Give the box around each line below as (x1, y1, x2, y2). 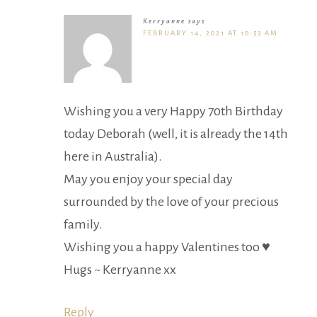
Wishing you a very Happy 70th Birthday (64, 104, 283, 119)
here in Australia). (64, 149, 162, 164)
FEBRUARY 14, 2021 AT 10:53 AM (143, 29, 278, 38)
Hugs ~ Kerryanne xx (64, 263, 176, 277)
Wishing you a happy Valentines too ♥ (64, 240, 270, 255)
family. (64, 217, 103, 232)
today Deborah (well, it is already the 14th (64, 127, 288, 142)
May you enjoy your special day (64, 172, 233, 187)
